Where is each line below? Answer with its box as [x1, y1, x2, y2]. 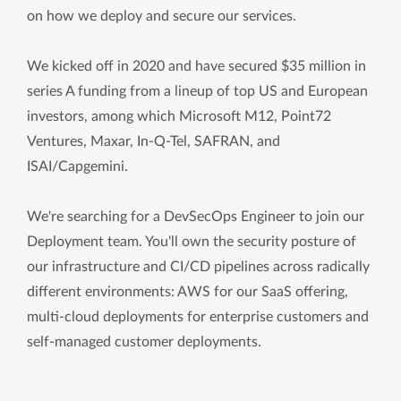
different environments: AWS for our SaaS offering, [27, 285, 348, 299]
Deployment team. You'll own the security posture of [27, 235, 356, 249]
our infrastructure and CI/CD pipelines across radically [27, 260, 370, 274]
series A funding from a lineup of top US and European [27, 84, 368, 98]
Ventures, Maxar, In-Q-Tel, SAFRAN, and [27, 134, 280, 149]
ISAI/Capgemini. [27, 159, 135, 174]
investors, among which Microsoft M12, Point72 [27, 109, 331, 124]
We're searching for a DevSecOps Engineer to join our [27, 209, 364, 224]
